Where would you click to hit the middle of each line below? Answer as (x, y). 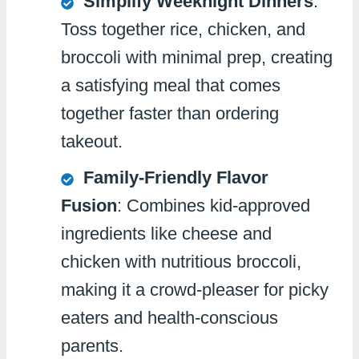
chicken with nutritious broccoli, (181, 262)
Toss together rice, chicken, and (183, 30)
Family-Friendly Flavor (176, 178)
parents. (92, 346)
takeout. (92, 142)
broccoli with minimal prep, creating (197, 58)
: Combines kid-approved (214, 206)
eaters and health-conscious (169, 318)
